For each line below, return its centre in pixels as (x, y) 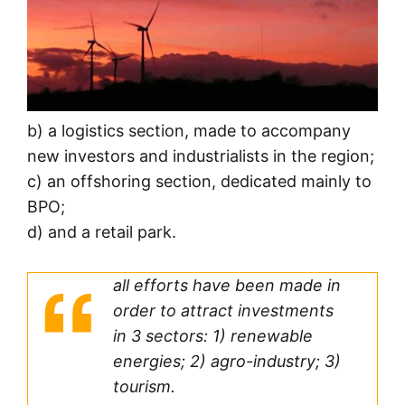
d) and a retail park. (102, 232)
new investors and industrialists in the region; (201, 156)
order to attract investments (223, 311)
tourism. (144, 387)
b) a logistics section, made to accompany (189, 131)
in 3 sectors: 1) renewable (213, 336)
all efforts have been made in (227, 286)
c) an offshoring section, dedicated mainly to (199, 182)
